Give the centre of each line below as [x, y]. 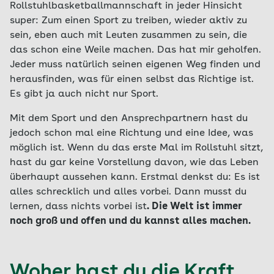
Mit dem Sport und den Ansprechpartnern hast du [129, 119]
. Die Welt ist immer [194, 207]
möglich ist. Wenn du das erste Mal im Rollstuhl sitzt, [136, 148]
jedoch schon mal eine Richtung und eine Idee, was [131, 133]
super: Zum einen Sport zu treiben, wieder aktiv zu [128, 21]
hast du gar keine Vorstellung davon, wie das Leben [134, 163]
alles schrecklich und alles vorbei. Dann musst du [128, 192]
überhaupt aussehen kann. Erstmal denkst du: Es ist [135, 177]
